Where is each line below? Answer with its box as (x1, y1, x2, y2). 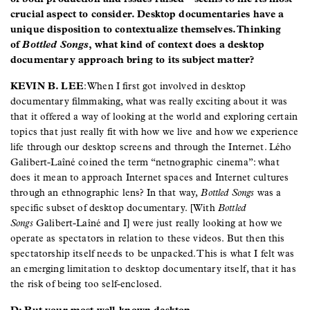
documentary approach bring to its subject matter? (10, 53, 255, 66)
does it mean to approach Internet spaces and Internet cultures (10, 171, 289, 183)
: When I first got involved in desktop (83, 80, 246, 92)
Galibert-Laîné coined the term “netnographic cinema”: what (10, 156, 280, 168)
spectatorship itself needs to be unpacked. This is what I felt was (10, 247, 294, 259)
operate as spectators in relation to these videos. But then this (10, 232, 285, 244)
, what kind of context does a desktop (89, 38, 264, 51)
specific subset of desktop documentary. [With (10, 201, 218, 214)
